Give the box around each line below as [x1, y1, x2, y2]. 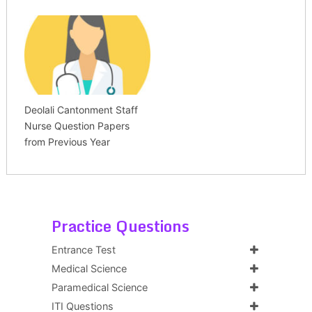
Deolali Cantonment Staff [24, 103, 138, 116]
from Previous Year [24, 135, 110, 148]
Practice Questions [51, 213, 189, 238]
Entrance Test [51, 243, 116, 256]
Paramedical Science [51, 281, 148, 294]
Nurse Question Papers [24, 119, 130, 132]
